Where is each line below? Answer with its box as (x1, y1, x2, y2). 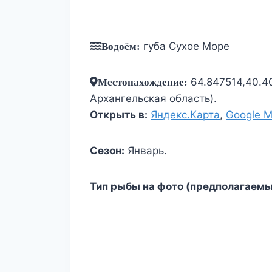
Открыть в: (90, 109, 148, 121)
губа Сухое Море (140, 40, 229, 53)
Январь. (124, 144, 167, 157)
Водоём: (101, 41, 140, 52)
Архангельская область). (90, 92, 217, 105)
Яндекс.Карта (151, 109, 220, 121)
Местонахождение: (98, 76, 188, 87)
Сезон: (90, 144, 124, 157)
